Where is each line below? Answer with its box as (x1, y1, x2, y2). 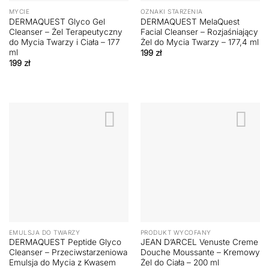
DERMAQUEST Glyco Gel (8, 16, 105, 26)
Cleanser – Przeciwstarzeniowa (8, 247, 127, 258)
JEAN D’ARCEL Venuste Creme (140, 237, 258, 247)
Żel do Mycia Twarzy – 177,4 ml (140, 37, 259, 47)
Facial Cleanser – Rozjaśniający (140, 26, 258, 37)
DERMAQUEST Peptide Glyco (8, 237, 121, 247)
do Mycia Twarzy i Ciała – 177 (8, 37, 120, 47)
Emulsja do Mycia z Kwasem (8, 258, 116, 268)
